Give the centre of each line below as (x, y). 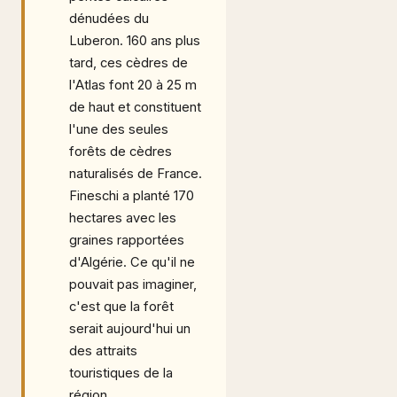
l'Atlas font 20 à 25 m (133, 85)
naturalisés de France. (136, 174)
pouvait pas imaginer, (133, 284)
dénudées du (109, 19)
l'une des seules (119, 129)
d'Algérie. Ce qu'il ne (132, 262)
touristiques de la (121, 373)
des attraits (103, 351)
